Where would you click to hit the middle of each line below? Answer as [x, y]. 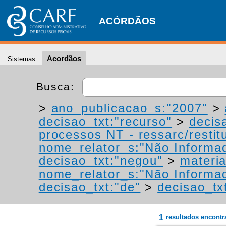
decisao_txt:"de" [90, 187]
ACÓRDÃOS [127, 21]
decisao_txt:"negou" [101, 161]
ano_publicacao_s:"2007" [129, 108]
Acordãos [64, 58]
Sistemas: [22, 59]
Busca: [57, 86]
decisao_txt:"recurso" [105, 121]
